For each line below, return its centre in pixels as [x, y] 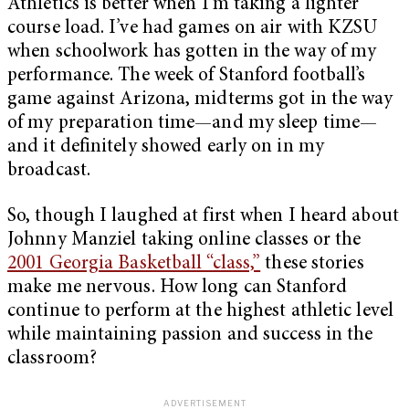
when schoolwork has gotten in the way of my [192, 53]
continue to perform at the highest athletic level [200, 311]
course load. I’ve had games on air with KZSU [193, 29]
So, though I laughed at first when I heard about [203, 216]
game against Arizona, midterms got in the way [200, 100]
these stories [312, 264]
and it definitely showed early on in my [166, 148]
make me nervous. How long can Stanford [177, 288]
